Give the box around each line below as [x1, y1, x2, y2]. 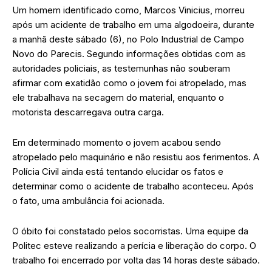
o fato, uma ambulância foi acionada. [12, 194, 165, 206]
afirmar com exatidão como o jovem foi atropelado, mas [12, 76, 246, 89]
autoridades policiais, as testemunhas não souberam [12, 62, 230, 74]
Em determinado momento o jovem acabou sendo [12, 136, 221, 148]
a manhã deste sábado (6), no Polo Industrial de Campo [12, 33, 244, 45]
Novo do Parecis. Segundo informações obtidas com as [12, 47, 246, 59]
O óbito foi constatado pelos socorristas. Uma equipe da [12, 225, 248, 237]
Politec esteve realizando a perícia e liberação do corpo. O [12, 239, 256, 251]
